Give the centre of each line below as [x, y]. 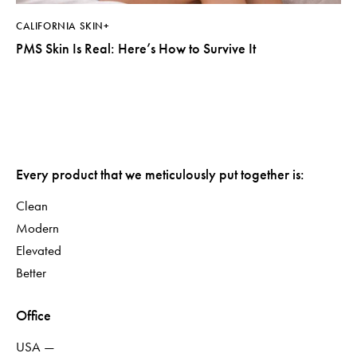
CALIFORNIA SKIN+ [63, 26]
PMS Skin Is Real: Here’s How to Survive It [137, 49]
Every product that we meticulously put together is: [160, 174]
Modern [37, 228]
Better [31, 272]
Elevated [39, 250]
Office [33, 315]
